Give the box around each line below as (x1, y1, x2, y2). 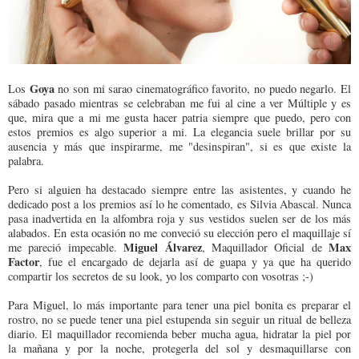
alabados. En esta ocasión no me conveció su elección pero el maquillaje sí (8, 224, 351, 240)
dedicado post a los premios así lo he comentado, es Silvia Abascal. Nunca (8, 196, 351, 212)
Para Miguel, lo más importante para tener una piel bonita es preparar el (8, 296, 351, 313)
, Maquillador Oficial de (201, 239, 329, 255)
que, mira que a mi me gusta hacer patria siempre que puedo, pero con (8, 109, 351, 125)
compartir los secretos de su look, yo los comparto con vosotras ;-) (8, 268, 313, 284)
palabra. (8, 152, 44, 168)
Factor (8, 252, 39, 270)
